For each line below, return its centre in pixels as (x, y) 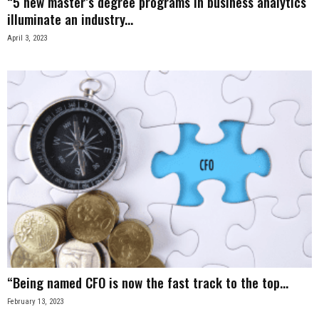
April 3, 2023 (27, 38)
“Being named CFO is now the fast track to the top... (148, 282)
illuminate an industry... (70, 19)
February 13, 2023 (35, 302)
